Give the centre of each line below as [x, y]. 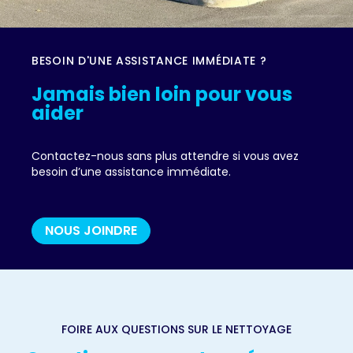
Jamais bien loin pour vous [162, 95]
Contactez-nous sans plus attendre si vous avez [165, 156]
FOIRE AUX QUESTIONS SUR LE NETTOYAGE [176, 330]
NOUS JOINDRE [91, 231]
